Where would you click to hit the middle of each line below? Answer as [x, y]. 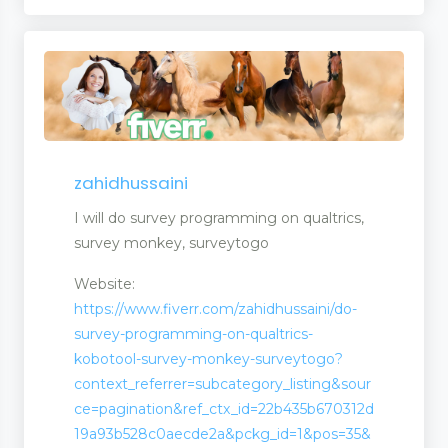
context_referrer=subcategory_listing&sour [222, 384]
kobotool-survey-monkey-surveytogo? [208, 359]
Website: [104, 284]
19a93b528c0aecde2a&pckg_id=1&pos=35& [222, 434]
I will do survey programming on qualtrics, [219, 218]
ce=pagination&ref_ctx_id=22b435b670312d [224, 409]
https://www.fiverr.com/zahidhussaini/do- [215, 309]
